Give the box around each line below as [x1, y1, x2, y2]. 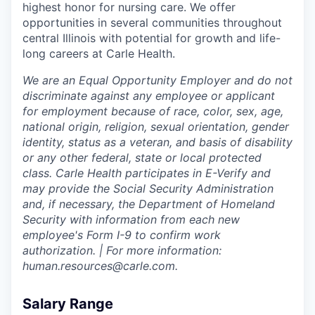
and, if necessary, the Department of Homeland [22, 197, 275, 212]
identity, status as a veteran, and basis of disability [22, 135, 292, 150]
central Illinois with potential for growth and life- [22, 31, 281, 46]
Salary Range [22, 295, 113, 313]
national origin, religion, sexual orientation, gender [22, 120, 289, 134]
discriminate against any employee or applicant [22, 89, 275, 103]
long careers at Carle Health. [22, 46, 175, 61]
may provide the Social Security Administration [22, 181, 274, 196]
